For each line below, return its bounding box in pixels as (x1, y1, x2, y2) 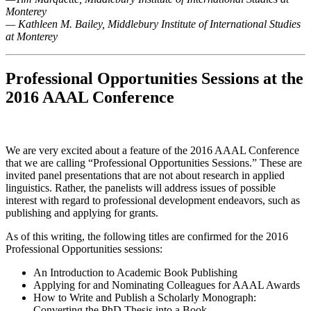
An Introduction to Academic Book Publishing (33, 266, 237, 278)
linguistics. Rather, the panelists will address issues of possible (6, 181, 276, 194)
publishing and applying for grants (6, 206, 155, 219)
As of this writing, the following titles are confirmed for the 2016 (6, 230, 288, 242)
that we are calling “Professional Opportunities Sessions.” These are (6, 156, 302, 169)
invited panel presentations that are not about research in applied (6, 169, 285, 181)
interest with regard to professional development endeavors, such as (6, 194, 300, 206)
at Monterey (6, 31, 58, 42)
